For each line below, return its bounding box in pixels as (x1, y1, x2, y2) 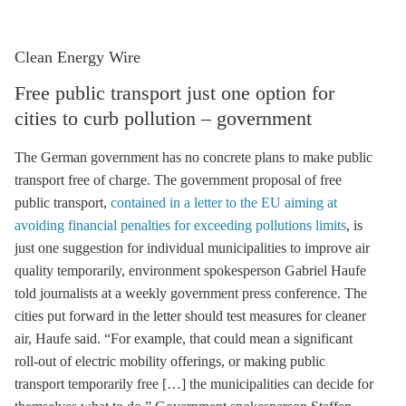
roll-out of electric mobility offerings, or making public (14, 353, 325, 369)
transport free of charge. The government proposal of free (14, 172, 342, 188)
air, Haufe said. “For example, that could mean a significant (14, 331, 353, 346)
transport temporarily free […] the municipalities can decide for (14, 376, 373, 391)
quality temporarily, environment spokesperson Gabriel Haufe (14, 263, 366, 278)
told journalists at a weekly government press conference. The (14, 285, 367, 301)
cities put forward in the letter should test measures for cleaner (14, 308, 366, 324)
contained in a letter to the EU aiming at (107, 195, 337, 210)
